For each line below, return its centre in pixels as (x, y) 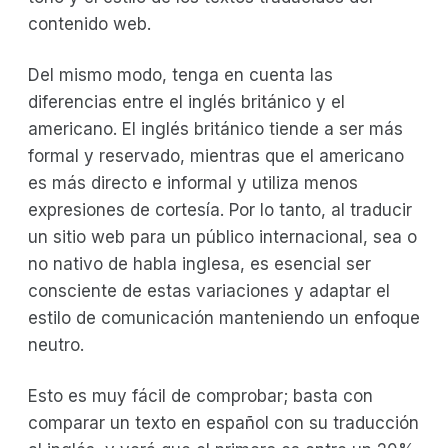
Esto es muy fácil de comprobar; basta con (200, 395)
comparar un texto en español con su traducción (223, 422)
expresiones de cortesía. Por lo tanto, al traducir (220, 209)
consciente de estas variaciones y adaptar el (209, 290)
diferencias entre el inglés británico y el (186, 101)
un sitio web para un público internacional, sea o (222, 236)
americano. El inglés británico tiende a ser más (215, 128)
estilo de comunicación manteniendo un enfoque (224, 317)
